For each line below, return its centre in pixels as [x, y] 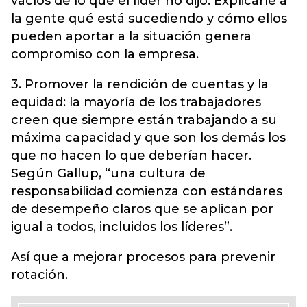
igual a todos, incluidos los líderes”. [122, 226]
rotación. [39, 274]
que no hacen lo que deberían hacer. [131, 155]
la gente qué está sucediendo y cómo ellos [149, 18]
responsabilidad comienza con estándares [147, 191]
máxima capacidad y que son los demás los [148, 137]
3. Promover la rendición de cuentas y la [140, 84]
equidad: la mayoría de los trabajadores [136, 102]
